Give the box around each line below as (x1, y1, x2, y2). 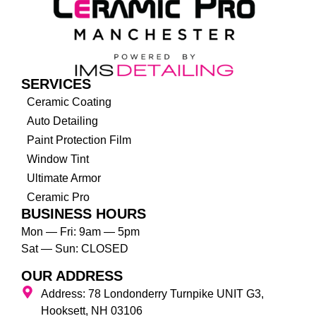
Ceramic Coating (26, 96, 111, 109)
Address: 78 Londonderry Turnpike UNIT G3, (40, 287, 264, 300)
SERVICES (21, 76, 91, 92)
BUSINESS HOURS (21, 206, 146, 222)
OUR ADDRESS (21, 267, 123, 284)
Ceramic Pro (26, 191, 90, 204)
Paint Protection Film (26, 134, 131, 147)
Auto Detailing (26, 115, 98, 128)
